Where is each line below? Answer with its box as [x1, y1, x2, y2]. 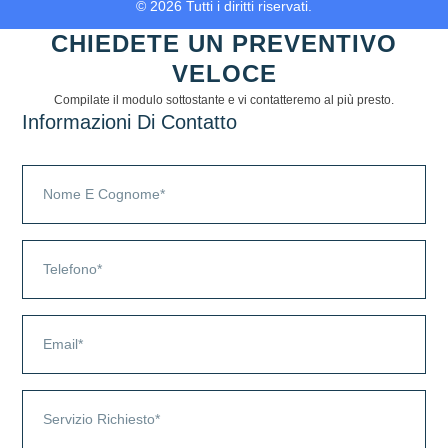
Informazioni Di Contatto [22, 110, 238, 133]
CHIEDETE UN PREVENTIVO [51, 29, 397, 57]
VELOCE [171, 59, 277, 87]
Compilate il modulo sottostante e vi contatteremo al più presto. [54, 92, 394, 107]
